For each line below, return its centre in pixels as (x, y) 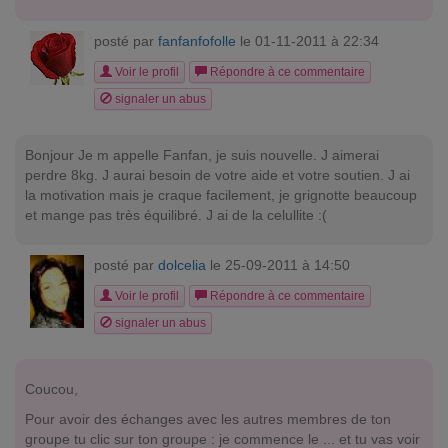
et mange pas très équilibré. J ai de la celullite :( (176, 215)
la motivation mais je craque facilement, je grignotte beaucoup (221, 195)
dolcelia (182, 265)
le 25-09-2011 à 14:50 (278, 265)
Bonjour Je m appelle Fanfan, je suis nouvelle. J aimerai (202, 155)
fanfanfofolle (197, 41)
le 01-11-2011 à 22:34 (307, 41)
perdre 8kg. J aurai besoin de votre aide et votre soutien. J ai (217, 175)
